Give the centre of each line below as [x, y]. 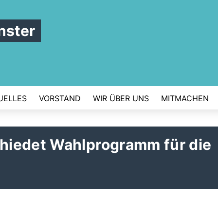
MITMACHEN [185, 98]
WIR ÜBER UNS [121, 98]
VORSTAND [60, 98]
